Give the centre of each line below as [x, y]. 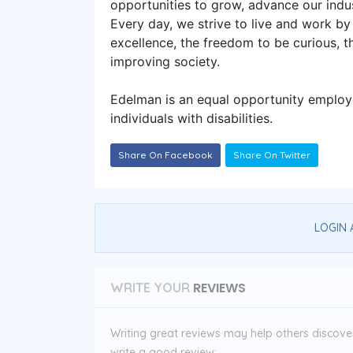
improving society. [165, 61]
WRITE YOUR [150, 287]
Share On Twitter [272, 154]
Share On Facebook [165, 154]
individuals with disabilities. [191, 118]
